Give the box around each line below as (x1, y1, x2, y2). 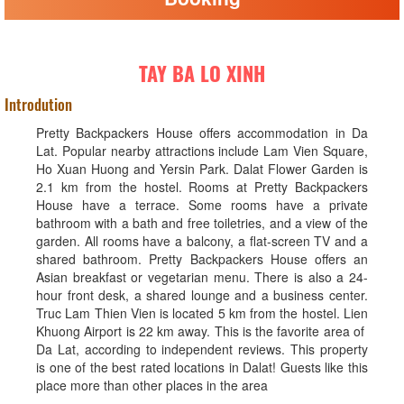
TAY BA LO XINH (139, 59, 265, 87)
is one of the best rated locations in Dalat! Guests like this (36, 358, 368, 376)
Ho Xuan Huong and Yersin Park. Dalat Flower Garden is (36, 160, 368, 178)
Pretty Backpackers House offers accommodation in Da (36, 124, 368, 142)
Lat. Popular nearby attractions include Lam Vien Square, (36, 142, 368, 160)
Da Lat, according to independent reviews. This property (36, 340, 368, 358)
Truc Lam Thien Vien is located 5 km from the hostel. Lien (36, 304, 368, 322)
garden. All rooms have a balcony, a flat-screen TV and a (36, 232, 368, 250)
